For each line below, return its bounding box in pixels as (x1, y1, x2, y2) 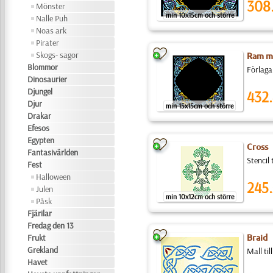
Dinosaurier (27, 74, 68, 85)
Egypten (27, 135, 55, 146)
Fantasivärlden (27, 147, 79, 158)
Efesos (27, 122, 50, 133)
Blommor (27, 62, 58, 73)
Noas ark (36, 25, 67, 36)
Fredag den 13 (27, 220, 74, 231)
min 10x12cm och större (165, 192, 234, 201)
